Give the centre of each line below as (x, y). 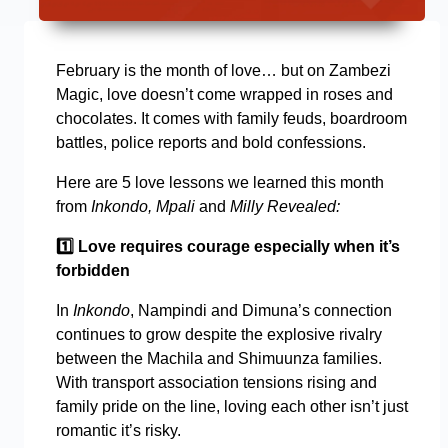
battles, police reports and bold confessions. (211, 142)
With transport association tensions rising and (216, 382)
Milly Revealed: (283, 206)
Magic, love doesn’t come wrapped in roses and (224, 94)
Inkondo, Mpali (145, 206)
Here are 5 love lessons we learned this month (220, 182)
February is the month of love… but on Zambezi (223, 70)
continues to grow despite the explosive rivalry (219, 334)
